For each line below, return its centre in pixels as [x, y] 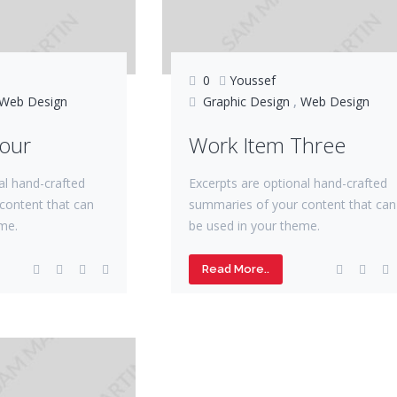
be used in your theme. [255, 225]
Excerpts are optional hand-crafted [288, 183]
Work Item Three [268, 144]
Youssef [253, 80]
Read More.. [236, 269]
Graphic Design [247, 101]
